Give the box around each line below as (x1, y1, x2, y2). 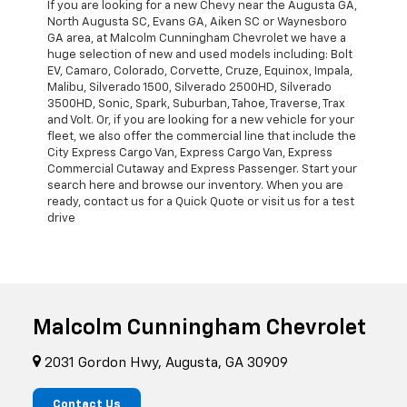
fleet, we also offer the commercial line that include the (47, 130, 356, 143)
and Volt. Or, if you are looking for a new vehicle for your (47, 114, 354, 126)
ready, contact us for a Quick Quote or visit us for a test (47, 195, 354, 208)
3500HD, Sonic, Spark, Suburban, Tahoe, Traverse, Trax (47, 97, 345, 110)
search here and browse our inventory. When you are (47, 179, 343, 192)
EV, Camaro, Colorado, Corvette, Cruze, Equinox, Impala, (47, 65, 352, 77)
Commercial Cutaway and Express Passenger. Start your (47, 163, 357, 175)
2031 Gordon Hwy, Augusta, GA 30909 (41, 356, 288, 371)
